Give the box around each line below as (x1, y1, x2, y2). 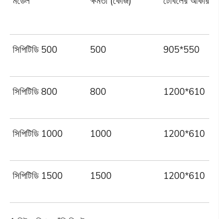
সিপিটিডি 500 (13, 43, 58, 55)
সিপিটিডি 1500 (13, 169, 63, 181)
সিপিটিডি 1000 (13, 127, 63, 139)
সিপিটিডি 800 (13, 85, 58, 97)
